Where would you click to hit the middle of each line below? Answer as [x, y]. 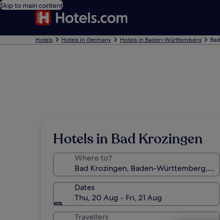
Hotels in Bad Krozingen [128, 139]
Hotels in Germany [86, 40]
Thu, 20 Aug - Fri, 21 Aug [118, 198]
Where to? [93, 158]
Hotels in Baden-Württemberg [161, 40]
